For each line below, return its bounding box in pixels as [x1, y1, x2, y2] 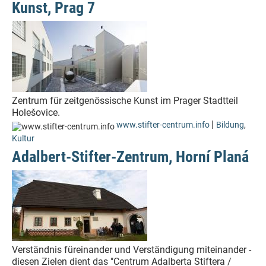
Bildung [216, 120, 244, 130]
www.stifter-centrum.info [116, 120, 210, 130]
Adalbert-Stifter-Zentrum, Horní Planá [12, 148, 249, 166]
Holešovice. [12, 107, 60, 118]
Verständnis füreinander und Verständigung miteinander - [12, 244, 251, 255]
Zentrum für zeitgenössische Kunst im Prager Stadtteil [12, 95, 238, 106]
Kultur [12, 134, 34, 144]
